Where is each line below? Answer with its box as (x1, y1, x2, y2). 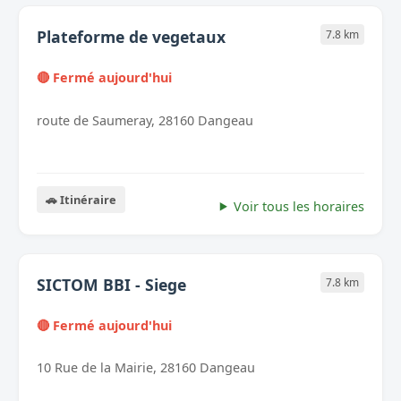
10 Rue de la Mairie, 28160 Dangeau (37, 358, 255, 376)
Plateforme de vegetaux (37, 26, 226, 48)
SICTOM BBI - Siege (37, 273, 186, 295)
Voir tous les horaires (234, 197, 364, 215)
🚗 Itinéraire (46, 191, 116, 208)
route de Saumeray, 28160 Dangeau (37, 111, 253, 129)
